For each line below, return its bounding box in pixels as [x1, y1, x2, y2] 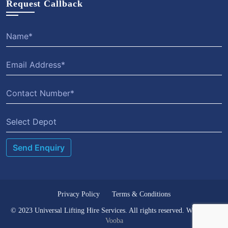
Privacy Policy [58, 190, 100, 198]
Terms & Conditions [112, 190, 170, 198]
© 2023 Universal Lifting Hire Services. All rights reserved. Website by [10, 207, 218, 215]
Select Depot [6, 117, 56, 127]
